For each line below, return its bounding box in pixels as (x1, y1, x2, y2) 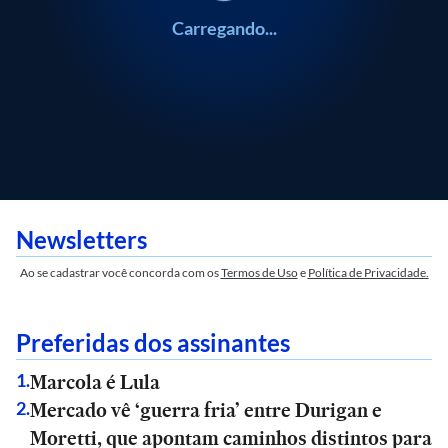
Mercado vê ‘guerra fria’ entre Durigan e (30, 396, 382, 424)
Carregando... (171, 17, 277, 39)
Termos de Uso (220, 265, 298, 280)
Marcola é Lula (30, 368, 160, 396)
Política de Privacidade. (307, 265, 429, 280)
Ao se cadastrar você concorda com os (19, 265, 219, 280)
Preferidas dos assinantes (16, 328, 290, 357)
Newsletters (16, 225, 147, 254)
